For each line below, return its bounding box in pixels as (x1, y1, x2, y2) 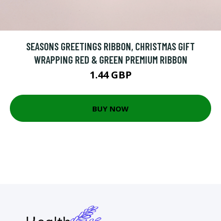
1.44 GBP (89, 68, 132, 82)
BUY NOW (92, 103, 129, 113)
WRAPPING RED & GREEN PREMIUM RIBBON (34, 53, 187, 66)
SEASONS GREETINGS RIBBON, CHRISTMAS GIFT (26, 40, 195, 53)
